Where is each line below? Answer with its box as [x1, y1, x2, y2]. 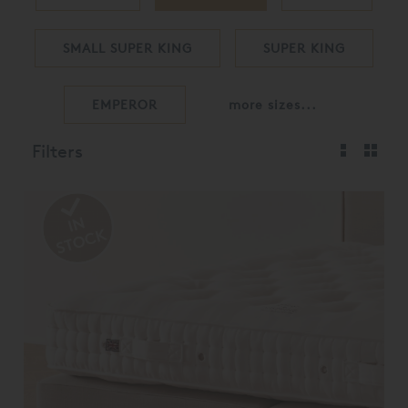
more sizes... [228, 96, 317, 112]
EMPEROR [91, 96, 158, 112]
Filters [32, 139, 83, 162]
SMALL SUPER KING [63, 39, 192, 56]
